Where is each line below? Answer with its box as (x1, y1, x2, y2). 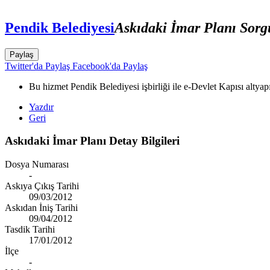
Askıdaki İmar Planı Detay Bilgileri (5, 134, 180, 148)
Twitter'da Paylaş (5, 60, 70, 71)
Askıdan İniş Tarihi (5, 202, 78, 213)
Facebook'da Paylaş (70, 60, 148, 71)
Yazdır (29, 101, 54, 112)
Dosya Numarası (5, 159, 69, 170)
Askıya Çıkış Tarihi (5, 181, 79, 192)
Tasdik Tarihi (5, 224, 55, 235)
